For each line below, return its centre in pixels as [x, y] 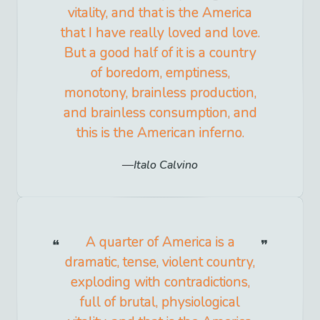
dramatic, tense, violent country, [160, 262]
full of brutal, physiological [160, 302]
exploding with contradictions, [160, 282]
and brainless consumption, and [160, 113]
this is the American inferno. [160, 133]
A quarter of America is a [160, 242]
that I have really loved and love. [160, 33]
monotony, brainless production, [160, 93]
